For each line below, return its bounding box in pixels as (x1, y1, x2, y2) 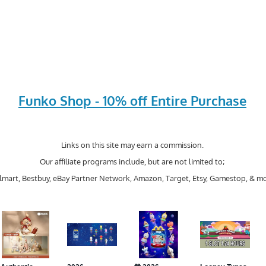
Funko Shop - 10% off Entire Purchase (18, 92, 246, 109)
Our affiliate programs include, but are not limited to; (40, 156, 225, 166)
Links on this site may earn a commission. (61, 140, 204, 150)
